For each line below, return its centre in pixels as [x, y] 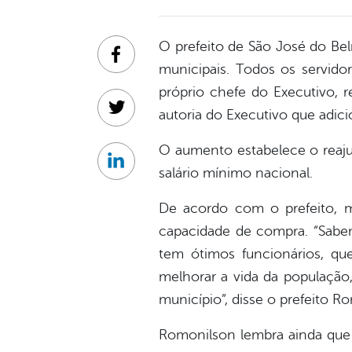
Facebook [143, 62]
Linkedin [139, 169]
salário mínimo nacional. [236, 173]
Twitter [134, 116]
